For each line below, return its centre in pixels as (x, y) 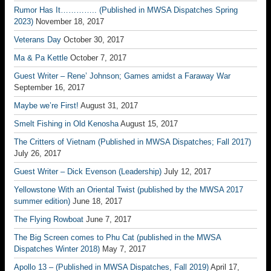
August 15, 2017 (149, 124)
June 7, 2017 (109, 219)
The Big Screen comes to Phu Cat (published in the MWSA (117, 237)
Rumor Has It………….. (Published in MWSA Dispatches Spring (126, 10)
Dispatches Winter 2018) (57, 249)
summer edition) (42, 201)
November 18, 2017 (70, 21)
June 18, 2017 (97, 201)
